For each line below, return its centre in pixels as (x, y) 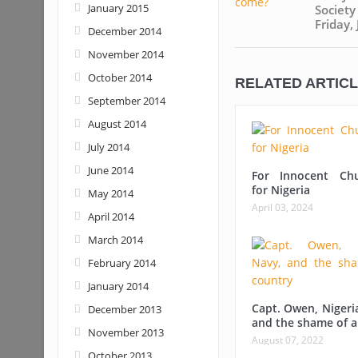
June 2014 (110, 170)
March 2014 (115, 240)
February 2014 (121, 263)
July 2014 (108, 147)
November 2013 (125, 332)
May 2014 (110, 193)
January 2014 (118, 286)
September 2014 (126, 101)
